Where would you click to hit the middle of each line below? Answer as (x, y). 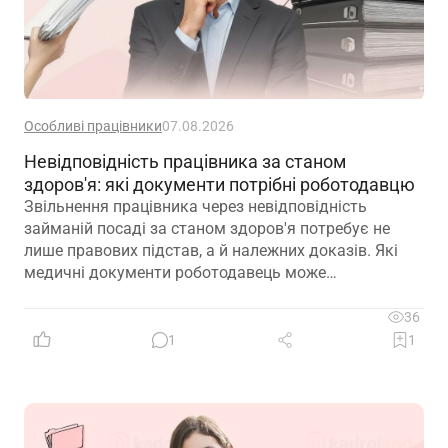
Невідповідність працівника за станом (185, 161)
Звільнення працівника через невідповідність (195, 206)
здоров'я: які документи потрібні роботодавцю (219, 184)
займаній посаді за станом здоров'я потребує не (207, 228)
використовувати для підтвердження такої (186, 294)
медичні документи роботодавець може (175, 272)
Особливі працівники (93, 125)
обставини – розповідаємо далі (144, 316)
